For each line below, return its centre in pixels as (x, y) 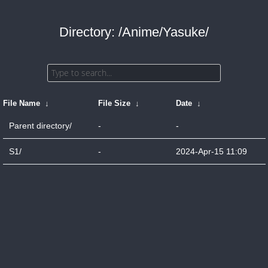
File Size (114, 103)
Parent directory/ (40, 126)
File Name (21, 103)
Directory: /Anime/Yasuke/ (134, 32)
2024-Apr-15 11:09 (211, 151)
